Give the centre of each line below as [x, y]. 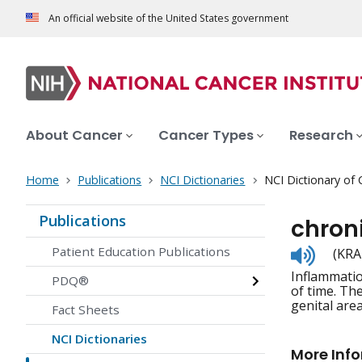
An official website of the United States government [168, 19]
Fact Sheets [86, 310]
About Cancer [74, 136]
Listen [333, 252]
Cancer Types [206, 136]
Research [321, 136]
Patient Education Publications [141, 252]
